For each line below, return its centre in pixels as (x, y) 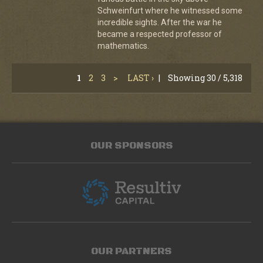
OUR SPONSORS (131, 145)
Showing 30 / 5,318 (205, 77)
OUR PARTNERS (131, 251)
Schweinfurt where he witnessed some (170, 10)
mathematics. (123, 45)
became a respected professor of (159, 34)
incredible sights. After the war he (159, 22)
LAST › (141, 77)
